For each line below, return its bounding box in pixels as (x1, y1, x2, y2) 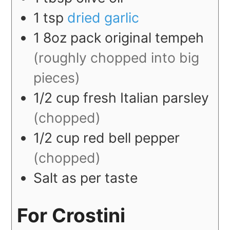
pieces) (33, 69, 81, 86)
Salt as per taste (33, 169, 138, 186)
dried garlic (67, 9, 140, 26)
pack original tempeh (70, 29, 204, 46)
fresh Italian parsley (83, 89, 209, 106)
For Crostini (17, 203, 126, 227)
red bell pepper (83, 129, 180, 146)
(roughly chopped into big (33, 49, 200, 66)
